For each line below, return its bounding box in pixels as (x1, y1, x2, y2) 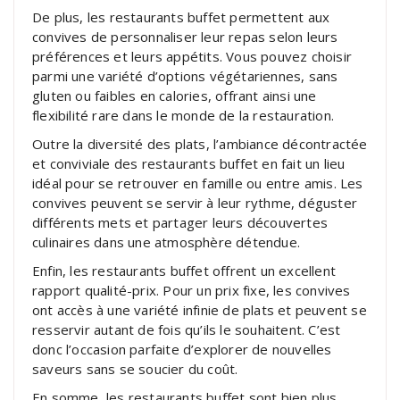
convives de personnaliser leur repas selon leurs (32, 27, 338, 46)
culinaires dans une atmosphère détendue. (32, 232, 300, 251)
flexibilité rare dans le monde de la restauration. (32, 105, 335, 124)
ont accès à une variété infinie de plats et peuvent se (32, 300, 367, 319)
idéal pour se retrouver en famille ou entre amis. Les (32, 173, 363, 192)
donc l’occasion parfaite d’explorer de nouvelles (32, 339, 332, 358)
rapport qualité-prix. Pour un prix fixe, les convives (32, 280, 351, 299)
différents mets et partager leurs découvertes (32, 212, 329, 231)
